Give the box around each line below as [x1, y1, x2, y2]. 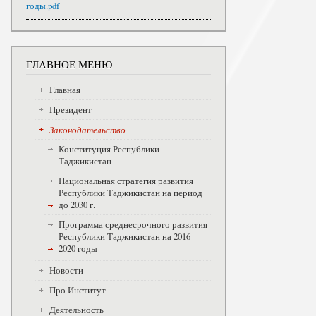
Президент [49, 103, 92, 116]
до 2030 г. [58, 198, 95, 211]
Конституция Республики [58, 142, 159, 155]
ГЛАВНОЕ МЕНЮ [26, 57, 112, 72]
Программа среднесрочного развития [58, 218, 207, 231]
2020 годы [58, 242, 97, 255]
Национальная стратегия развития [58, 174, 193, 187]
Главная [49, 83, 80, 96]
